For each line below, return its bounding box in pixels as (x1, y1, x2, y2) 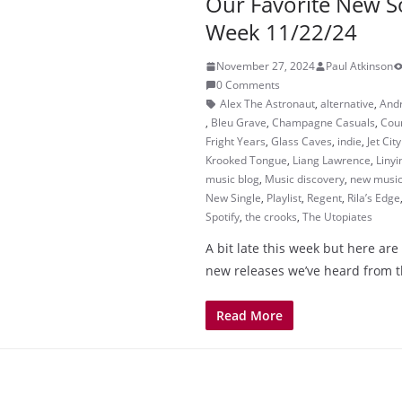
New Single (205, 190, 261, 205)
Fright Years (205, 134, 266, 149)
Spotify (205, 209, 240, 224)
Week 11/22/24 (205, 17, 357, 47)
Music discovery (265, 171, 345, 187)
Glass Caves (271, 134, 332, 149)
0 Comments (216, 77, 280, 92)
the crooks (245, 209, 297, 224)
